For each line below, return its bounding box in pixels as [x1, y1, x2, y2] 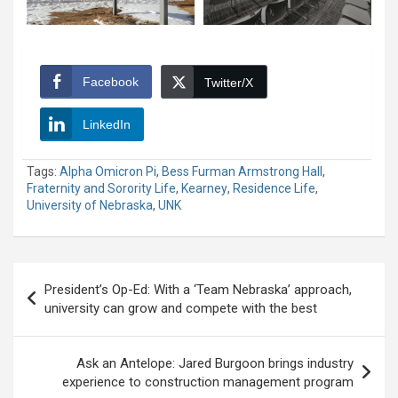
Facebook [83, 75, 139, 90]
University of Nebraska [27, 198, 153, 213]
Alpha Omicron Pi [60, 164, 156, 179]
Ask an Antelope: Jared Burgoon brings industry [76, 355, 354, 372]
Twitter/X [204, 76, 253, 91]
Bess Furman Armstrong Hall [162, 164, 322, 179]
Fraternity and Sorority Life [27, 181, 176, 196]
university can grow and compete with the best [44, 300, 317, 317]
